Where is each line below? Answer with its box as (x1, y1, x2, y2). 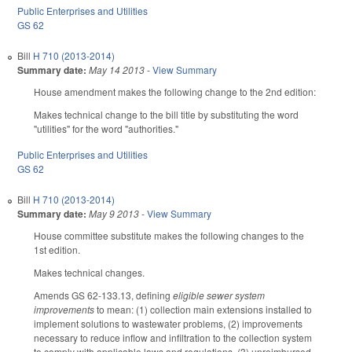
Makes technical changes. (34, 265, 145, 279)
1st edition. (34, 243, 80, 257)
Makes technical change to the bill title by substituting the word (34, 108, 299, 122)
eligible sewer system (173, 288, 265, 302)
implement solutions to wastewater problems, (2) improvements (34, 316, 302, 330)
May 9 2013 (89, 207, 139, 221)
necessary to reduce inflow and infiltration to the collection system (34, 330, 312, 344)
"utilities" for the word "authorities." (34, 122, 178, 136)
